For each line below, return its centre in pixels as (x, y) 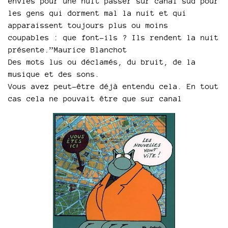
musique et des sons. (54, 74)
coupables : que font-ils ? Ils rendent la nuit (113, 37)
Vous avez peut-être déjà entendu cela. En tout (113, 86)
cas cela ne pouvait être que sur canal (95, 98)
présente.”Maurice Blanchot (68, 50)
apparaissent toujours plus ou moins (88, 25)
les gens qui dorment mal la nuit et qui (97, 13)
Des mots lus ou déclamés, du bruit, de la (102, 62)
